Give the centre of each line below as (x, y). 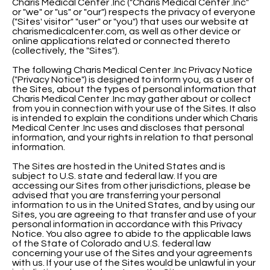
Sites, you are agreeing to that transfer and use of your (134, 214)
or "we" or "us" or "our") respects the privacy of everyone (134, 12)
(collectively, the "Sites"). (66, 50)
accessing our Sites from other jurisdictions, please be (131, 185)
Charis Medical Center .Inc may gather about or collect (132, 99)
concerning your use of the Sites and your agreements (132, 253)
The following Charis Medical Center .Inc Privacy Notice (132, 70)
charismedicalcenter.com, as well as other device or (126, 31)
